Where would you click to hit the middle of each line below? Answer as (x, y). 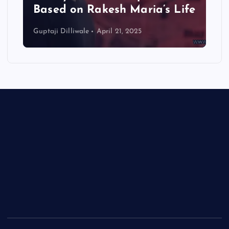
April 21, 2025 (119, 32)
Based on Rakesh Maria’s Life (114, 10)
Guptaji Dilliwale (61, 32)
